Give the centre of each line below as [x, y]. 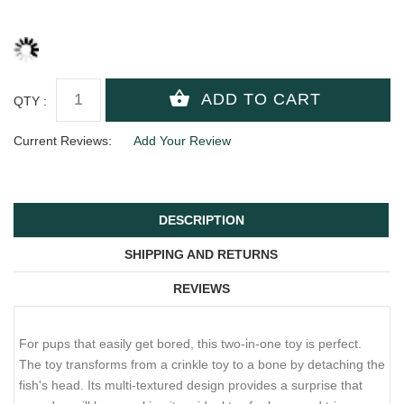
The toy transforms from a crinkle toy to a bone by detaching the [202, 365]
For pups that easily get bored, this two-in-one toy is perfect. [190, 344]
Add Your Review [182, 140]
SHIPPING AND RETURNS [201, 255]
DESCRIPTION [201, 220]
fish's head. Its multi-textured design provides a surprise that [191, 386]
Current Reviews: [63, 140]
